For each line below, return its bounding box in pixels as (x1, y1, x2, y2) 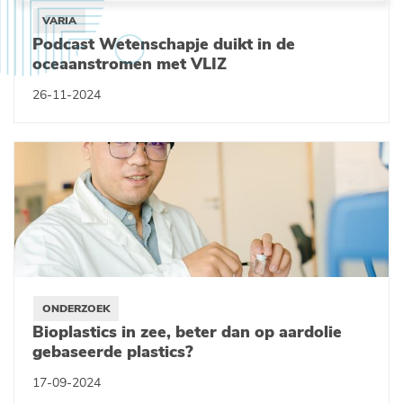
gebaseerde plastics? (32, 341, 193, 363)
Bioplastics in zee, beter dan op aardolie (32, 321, 342, 343)
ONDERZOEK (42, 301, 110, 316)
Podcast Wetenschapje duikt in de (32, 33, 295, 55)
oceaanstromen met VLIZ (32, 53, 227, 75)
